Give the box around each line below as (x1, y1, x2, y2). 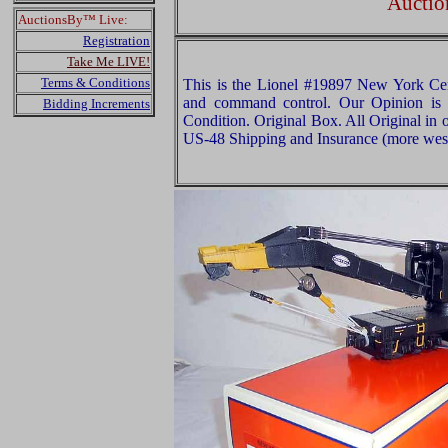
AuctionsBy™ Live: (18, 12, 128, 27)
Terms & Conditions (41, 75, 150, 90)
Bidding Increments (43, 96, 150, 111)
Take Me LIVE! (67, 54, 150, 69)
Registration (83, 33, 150, 48)
